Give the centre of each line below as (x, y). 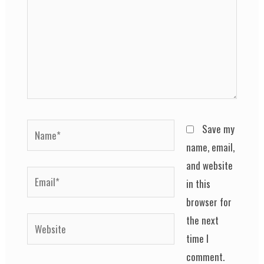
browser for (209, 202)
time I (198, 239)
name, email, (211, 147)
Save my (219, 129)
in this (199, 184)
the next (203, 220)
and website (210, 166)
